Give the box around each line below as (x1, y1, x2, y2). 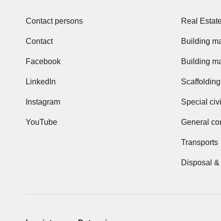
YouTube (26, 118, 57, 126)
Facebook (26, 57, 61, 66)
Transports (181, 138, 218, 147)
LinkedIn (26, 77, 56, 86)
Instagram (26, 98, 60, 106)
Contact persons (26, 17, 83, 25)
